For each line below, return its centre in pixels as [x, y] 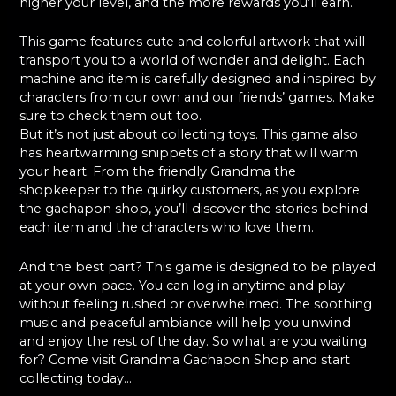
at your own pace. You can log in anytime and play [183, 285]
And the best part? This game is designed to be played [198, 267]
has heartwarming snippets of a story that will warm [189, 153]
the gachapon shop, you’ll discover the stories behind [194, 209]
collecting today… [76, 378]
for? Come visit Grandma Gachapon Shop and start [185, 359]
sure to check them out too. [111, 116]
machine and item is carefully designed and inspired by [198, 79]
